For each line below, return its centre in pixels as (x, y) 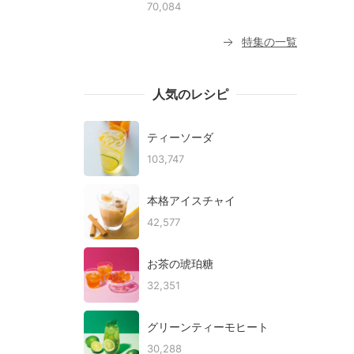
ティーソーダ (180, 137)
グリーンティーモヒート (208, 327)
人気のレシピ (190, 94)
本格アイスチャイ (191, 200)
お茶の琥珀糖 (180, 264)
